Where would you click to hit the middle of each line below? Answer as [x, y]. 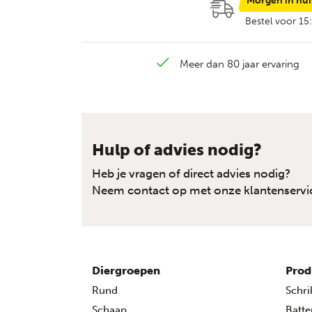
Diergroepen [126, 271]
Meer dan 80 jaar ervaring [239, 64]
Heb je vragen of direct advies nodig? [191, 173]
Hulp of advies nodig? [177, 150]
